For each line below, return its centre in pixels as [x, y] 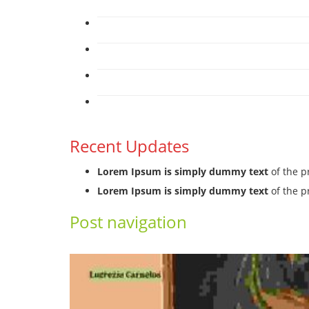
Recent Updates [129, 146]
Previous [100, 247]
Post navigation [128, 222]
